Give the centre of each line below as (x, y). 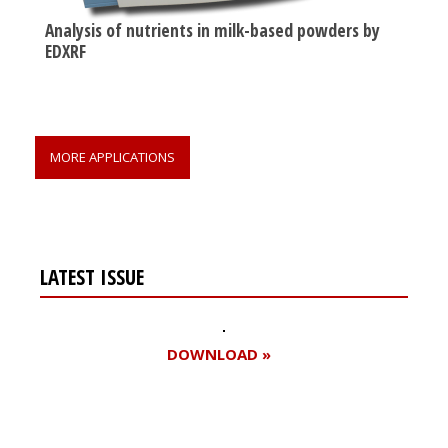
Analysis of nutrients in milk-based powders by (212, 29)
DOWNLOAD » (218, 353)
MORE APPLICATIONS (112, 156)
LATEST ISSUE (92, 276)
